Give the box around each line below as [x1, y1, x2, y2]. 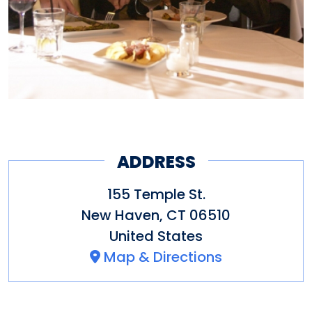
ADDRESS [116, 150, 196, 174]
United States [109, 226, 203, 246]
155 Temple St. [107, 184, 205, 204]
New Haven [81, 205, 159, 225]
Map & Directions [104, 247, 222, 267]
